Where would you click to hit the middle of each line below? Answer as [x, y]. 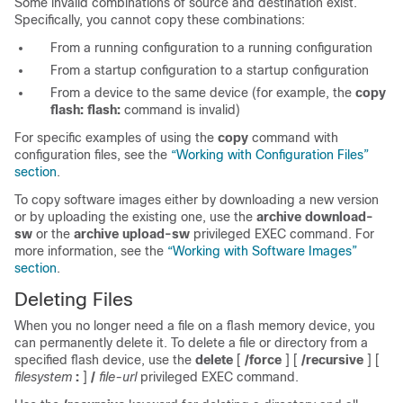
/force [261, 360]
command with [293, 138]
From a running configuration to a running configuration [211, 48]
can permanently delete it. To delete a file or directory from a [191, 343]
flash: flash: [85, 110]
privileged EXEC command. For [282, 234]
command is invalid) [180, 110]
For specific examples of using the [116, 138]
